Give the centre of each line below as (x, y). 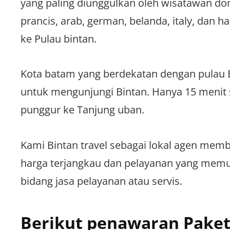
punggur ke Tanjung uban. (82, 110)
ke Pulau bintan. (59, 39)
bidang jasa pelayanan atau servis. (101, 181)
